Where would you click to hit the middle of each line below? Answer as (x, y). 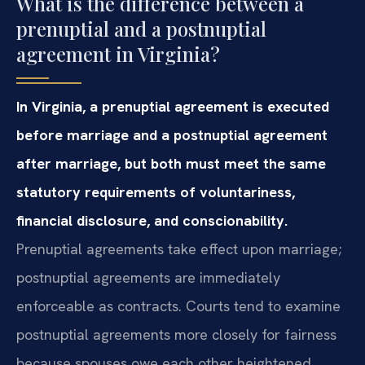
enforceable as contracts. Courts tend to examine (178, 306)
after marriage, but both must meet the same (171, 164)
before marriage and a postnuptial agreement (172, 135)
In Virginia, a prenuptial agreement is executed (173, 107)
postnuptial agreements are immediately (148, 278)
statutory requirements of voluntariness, (156, 192)
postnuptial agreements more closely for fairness (176, 335)
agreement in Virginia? (118, 54)
